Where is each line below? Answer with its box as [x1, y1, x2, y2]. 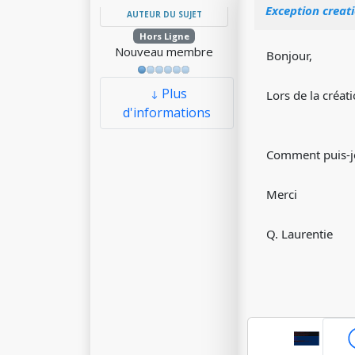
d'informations [123, 104, 211, 121]
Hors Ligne [139, 30, 189, 42]
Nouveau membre [115, 44, 213, 59]
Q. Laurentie [266, 226, 333, 242]
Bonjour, [266, 48, 312, 63]
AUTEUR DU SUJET [126, 9, 202, 20]
